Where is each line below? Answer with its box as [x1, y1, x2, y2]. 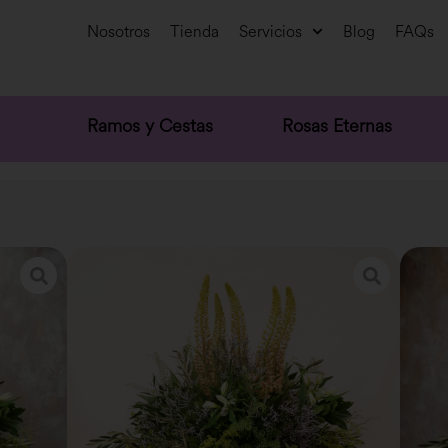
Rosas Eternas [281, 112, 392, 139]
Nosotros [87, 20, 151, 43]
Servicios [239, 20, 303, 43]
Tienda [170, 20, 220, 43]
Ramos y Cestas [87, 112, 214, 139]
